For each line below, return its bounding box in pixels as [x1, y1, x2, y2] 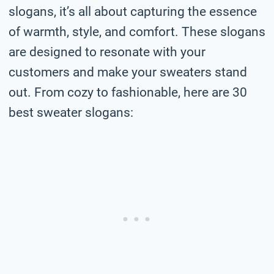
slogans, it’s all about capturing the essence [9, 4, 257, 19]
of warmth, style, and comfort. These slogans [9, 24, 265, 39]
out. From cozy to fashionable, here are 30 [9, 84, 247, 100]
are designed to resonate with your [9, 44, 206, 59]
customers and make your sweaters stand [9, 64, 247, 80]
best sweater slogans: [9, 105, 133, 120]
